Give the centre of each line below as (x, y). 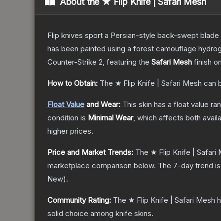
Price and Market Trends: (90, 152)
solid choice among (81, 214)
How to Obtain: (73, 83)
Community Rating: (79, 200)
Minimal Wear (110, 118)
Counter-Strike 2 (75, 62)
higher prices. (70, 131)
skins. (143, 214)
